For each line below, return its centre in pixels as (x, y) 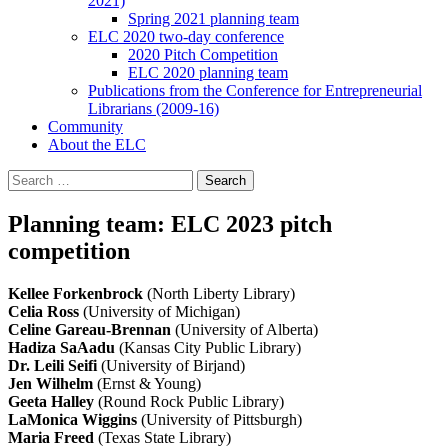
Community (85, 127)
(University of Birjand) (173, 365)
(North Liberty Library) (221, 293)
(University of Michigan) (161, 311)
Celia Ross (45, 311)
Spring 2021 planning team (213, 19)
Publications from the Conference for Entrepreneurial (255, 91)
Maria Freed (53, 437)
